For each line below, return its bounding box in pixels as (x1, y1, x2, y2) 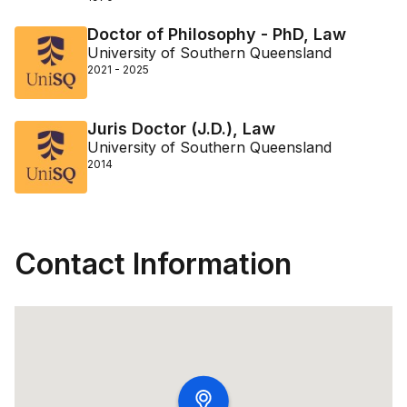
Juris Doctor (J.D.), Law (87, 119, 275, 138)
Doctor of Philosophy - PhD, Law (87, 25, 346, 44)
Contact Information (15, 246, 292, 282)
